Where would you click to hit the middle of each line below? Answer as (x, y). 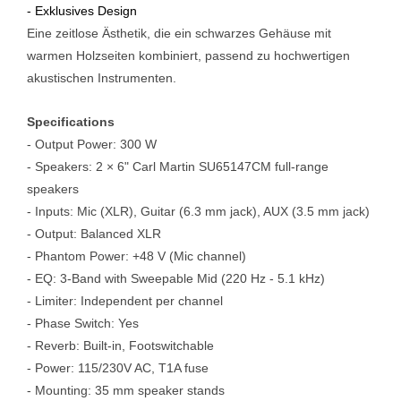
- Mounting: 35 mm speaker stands (126, 390)
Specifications (71, 121)
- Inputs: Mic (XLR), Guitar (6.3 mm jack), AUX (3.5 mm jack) (198, 211)
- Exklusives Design (82, 10)
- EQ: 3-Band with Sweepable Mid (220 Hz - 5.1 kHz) (176, 278)
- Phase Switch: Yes (83, 323)
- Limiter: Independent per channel (125, 300)
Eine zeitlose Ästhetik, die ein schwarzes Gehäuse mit (179, 33)
